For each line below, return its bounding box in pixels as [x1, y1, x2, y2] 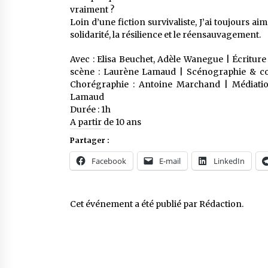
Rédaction [199, 199, 242, 210]
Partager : [70, 136, 109, 145]
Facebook [92, 156, 126, 167]
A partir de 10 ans [70, 117, 141, 128]
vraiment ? [70, 4, 114, 16]
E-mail [159, 156, 181, 167]
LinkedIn [214, 156, 245, 167]
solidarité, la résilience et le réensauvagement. [70, 29, 261, 41]
